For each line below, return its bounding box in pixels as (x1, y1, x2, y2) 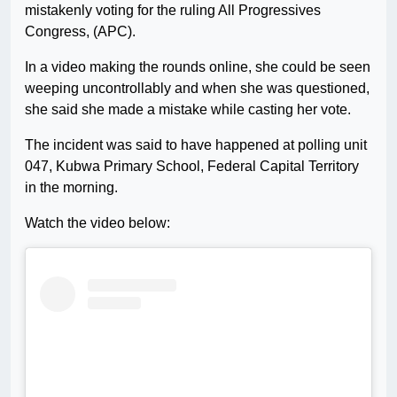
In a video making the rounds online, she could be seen (25, 59, 370, 75)
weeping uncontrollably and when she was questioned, (25, 81, 370, 97)
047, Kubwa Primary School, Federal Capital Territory (25, 159, 359, 175)
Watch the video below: (25, 215, 170, 231)
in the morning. (25, 180, 118, 196)
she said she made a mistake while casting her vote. (25, 102, 351, 118)
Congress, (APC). (25, 24, 136, 40)
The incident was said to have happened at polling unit (25, 137, 367, 153)
